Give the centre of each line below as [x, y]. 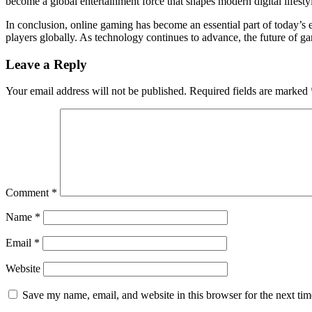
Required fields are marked [250, 91]
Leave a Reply [46, 64]
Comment [29, 193]
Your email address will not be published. [96, 91]
